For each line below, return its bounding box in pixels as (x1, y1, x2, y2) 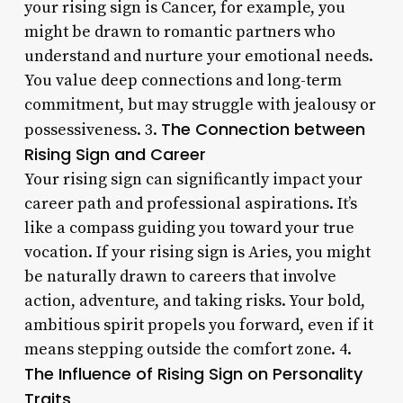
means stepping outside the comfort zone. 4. (23, 338, 352, 360)
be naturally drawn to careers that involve (23, 265, 336, 287)
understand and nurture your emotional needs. (23, 45, 373, 67)
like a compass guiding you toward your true (23, 217, 354, 238)
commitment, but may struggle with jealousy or (23, 94, 376, 115)
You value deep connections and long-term (23, 69, 342, 91)
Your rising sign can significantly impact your (23, 168, 363, 190)
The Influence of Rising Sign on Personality (23, 362, 363, 385)
